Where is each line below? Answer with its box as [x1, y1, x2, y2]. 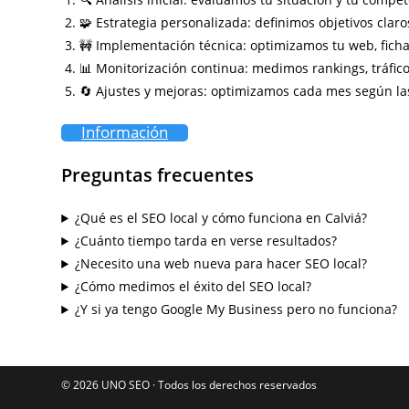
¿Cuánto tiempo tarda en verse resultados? [75, 232, 338, 249]
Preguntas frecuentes [61, 163, 255, 187]
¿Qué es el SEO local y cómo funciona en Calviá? [75, 209, 368, 226]
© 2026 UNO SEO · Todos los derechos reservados [61, 377, 318, 393]
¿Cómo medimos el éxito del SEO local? [75, 278, 312, 295]
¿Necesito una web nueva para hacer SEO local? [75, 255, 368, 272]
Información [81, 121, 169, 142]
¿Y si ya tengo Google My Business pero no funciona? [75, 300, 398, 318]
